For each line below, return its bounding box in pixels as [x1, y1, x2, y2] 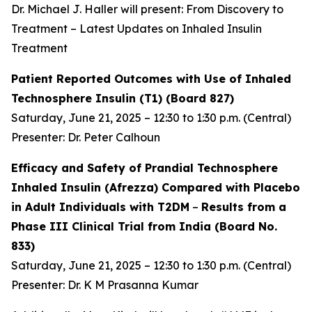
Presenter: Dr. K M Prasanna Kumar [11, 278, 198, 292]
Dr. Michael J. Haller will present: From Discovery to [11, 2, 283, 16]
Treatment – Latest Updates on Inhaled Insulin [11, 22, 262, 36]
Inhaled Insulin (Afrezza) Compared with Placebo [11, 180, 300, 194]
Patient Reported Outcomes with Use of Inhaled [11, 72, 291, 86]
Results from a [201, 200, 286, 214]
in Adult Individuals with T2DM [11, 200, 189, 214]
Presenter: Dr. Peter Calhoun [11, 130, 160, 144]
